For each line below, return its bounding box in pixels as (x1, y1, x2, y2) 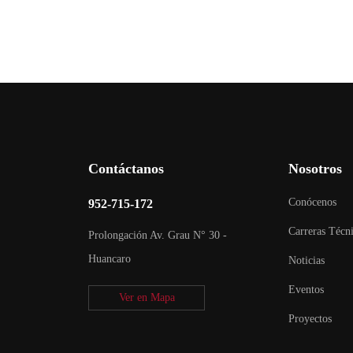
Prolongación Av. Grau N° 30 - (87, 229, 227, 241)
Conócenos (288, 195, 337, 208)
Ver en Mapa (118, 291, 175, 303)
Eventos (288, 283, 325, 295)
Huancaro (87, 252, 131, 265)
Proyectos (288, 312, 333, 325)
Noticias (288, 254, 325, 266)
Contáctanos (87, 160, 164, 176)
